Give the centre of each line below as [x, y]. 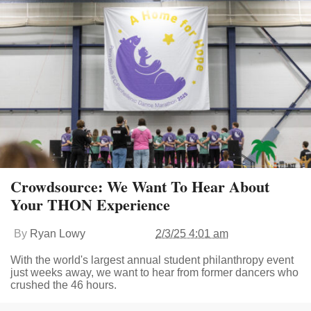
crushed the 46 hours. [64, 285]
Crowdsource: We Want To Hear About [140, 187]
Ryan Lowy [58, 234]
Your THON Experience [90, 205]
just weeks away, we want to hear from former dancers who [154, 273]
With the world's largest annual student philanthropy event [152, 260]
